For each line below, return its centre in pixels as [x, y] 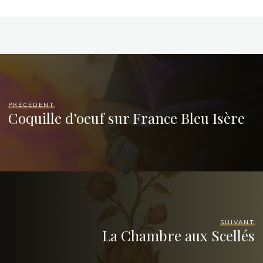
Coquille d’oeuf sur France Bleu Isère [127, 118]
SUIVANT [237, 222]
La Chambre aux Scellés [178, 235]
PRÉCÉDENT [32, 104]
